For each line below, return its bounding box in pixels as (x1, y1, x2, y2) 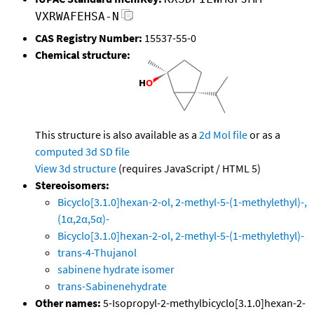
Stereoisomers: (35, 178, 109, 193)
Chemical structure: (35, 48, 130, 62)
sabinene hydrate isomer (57, 262, 175, 277)
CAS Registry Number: (35, 31, 142, 46)
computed (35, 144, 83, 159)
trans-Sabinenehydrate (57, 279, 167, 294)
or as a (247, 128, 280, 142)
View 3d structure (35, 161, 116, 176)
